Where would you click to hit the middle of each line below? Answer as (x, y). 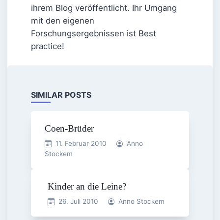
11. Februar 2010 (81, 143)
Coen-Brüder (69, 128)
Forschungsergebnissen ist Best (94, 34)
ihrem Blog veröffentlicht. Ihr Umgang (104, 8)
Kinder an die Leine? (87, 186)
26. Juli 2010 (78, 201)
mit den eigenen (63, 21)
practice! (48, 46)
